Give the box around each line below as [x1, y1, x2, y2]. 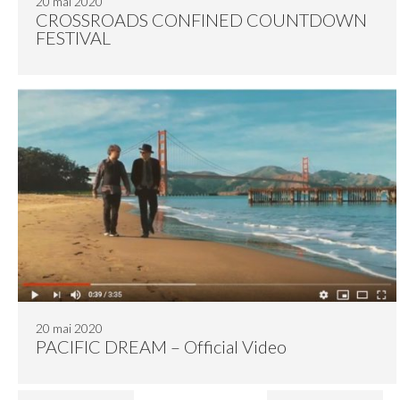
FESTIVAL [35, 27, 111, 49]
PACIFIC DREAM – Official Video [35, 335, 287, 357]
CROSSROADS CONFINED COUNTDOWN [35, 9, 367, 31]
